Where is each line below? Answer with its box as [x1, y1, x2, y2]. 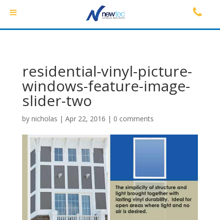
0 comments [113, 114, 154, 123]
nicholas [31, 114, 57, 123]
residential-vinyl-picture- [22, 61, 192, 81]
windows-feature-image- [22, 76, 190, 96]
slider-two [22, 90, 92, 110]
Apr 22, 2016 [65, 114, 106, 123]
